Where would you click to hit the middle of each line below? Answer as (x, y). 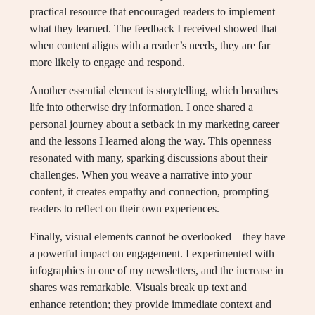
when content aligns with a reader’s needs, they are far (150, 45)
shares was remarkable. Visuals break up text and (138, 287)
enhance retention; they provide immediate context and (150, 304)
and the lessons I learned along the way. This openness (150, 141)
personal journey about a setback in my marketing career (154, 124)
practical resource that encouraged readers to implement (152, 12)
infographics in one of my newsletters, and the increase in (156, 270)
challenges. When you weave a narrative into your (141, 175)
